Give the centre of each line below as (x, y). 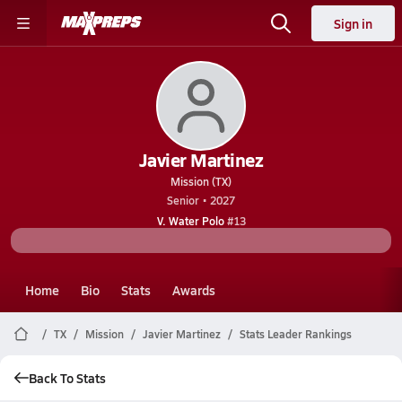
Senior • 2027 (201, 200)
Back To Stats (67, 378)
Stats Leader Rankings (296, 334)
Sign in (353, 23)
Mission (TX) (201, 181)
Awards (194, 290)
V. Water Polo (190, 221)
